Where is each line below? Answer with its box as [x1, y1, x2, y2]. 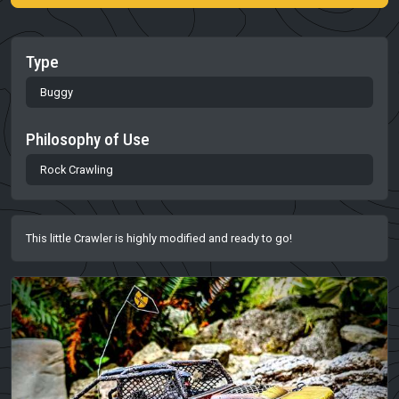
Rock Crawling [40, 162, 113, 176]
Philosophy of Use [26, 128, 150, 150]
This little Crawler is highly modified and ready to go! [26, 231, 292, 245]
